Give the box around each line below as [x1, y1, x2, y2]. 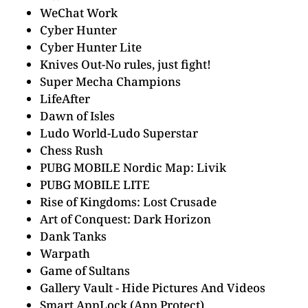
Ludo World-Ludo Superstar [40, 125, 198, 141]
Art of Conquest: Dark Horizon [40, 211, 211, 227]
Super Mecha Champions [40, 74, 181, 89]
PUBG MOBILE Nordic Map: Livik [40, 159, 226, 175]
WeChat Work [40, 5, 118, 21]
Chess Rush [40, 142, 103, 158]
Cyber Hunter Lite [40, 39, 142, 55]
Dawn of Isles [40, 108, 115, 124]
